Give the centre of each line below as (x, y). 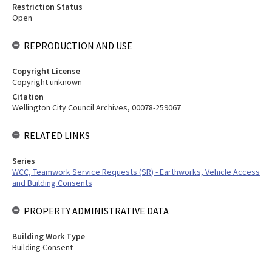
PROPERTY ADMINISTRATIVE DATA (96, 211)
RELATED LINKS (57, 135)
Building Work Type (49, 236)
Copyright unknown (47, 82)
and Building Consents (52, 183)
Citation (28, 97)
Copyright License (46, 71)
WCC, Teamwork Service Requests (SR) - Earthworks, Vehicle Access (136, 172)
